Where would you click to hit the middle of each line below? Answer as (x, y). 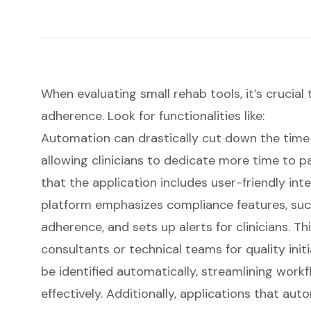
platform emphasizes (103, 205)
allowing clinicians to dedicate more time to (170, 161)
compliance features (226, 205)
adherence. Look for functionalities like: (152, 116)
